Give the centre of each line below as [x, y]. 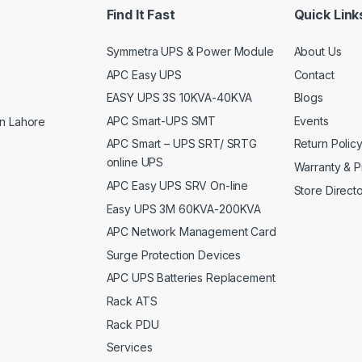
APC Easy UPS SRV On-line [177, 186]
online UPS [135, 162]
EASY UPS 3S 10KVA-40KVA [179, 98]
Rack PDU [133, 324]
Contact [314, 74]
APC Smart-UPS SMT [161, 120]
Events [311, 120]
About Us [318, 52]
